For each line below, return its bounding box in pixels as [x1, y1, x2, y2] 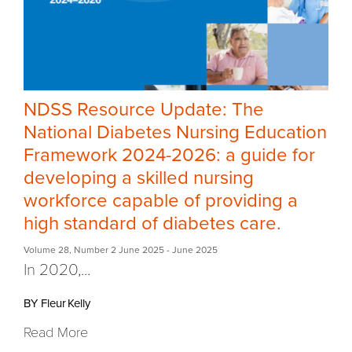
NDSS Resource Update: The [24, 97, 264, 121]
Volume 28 [24, 244, 69, 255]
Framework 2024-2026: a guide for [24, 143, 315, 167]
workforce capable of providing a [24, 189, 298, 212]
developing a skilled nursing [24, 166, 254, 189]
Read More [24, 324, 88, 341]
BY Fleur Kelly [24, 295, 97, 310]
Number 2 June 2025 [74, 244, 164, 255]
